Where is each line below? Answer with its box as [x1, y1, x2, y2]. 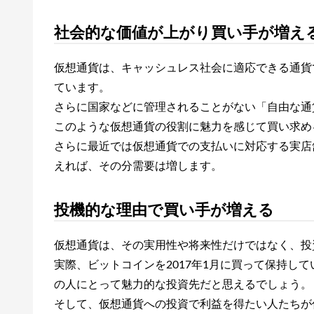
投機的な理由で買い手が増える [54, 203, 274, 218]
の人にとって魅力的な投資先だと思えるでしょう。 [54, 279, 312, 290]
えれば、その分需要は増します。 [54, 161, 222, 172]
